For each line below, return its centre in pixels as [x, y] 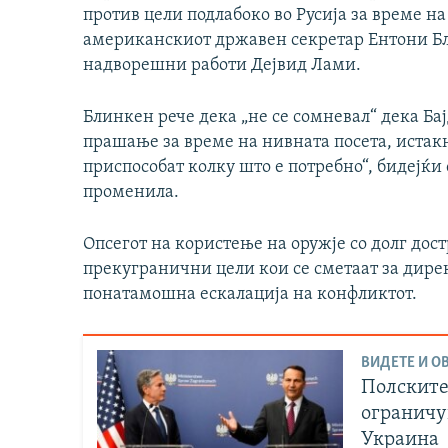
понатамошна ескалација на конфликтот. [250, 295]
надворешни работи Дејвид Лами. [222, 66]
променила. [131, 193]
